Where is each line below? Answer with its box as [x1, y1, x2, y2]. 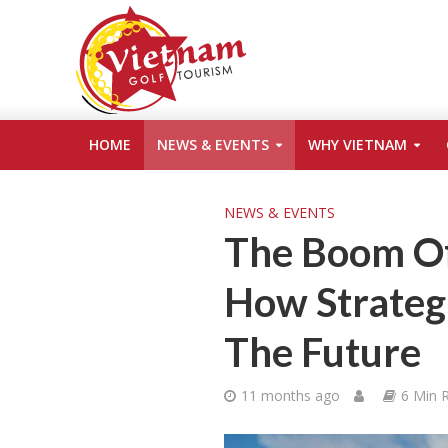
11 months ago [241, 386, 341, 405]
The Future [224, 328, 422, 376]
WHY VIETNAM [307, 135, 407, 154]
